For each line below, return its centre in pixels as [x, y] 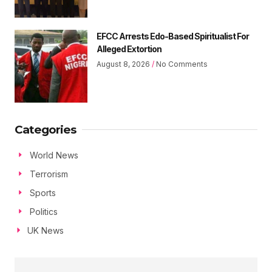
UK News [46, 230]
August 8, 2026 [124, 64]
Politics [43, 211]
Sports [42, 192]
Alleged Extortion [129, 49]
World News [54, 155]
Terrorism [49, 174]
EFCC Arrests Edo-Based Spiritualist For [173, 36]
